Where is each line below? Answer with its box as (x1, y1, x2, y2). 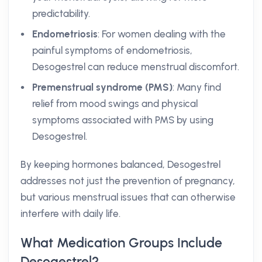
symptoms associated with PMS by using (32, 114, 213, 126)
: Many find (173, 81, 221, 93)
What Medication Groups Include (20, 235, 222, 251)
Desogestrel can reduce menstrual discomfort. (32, 61, 239, 73)
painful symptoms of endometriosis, (32, 44, 192, 56)
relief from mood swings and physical (32, 98, 198, 109)
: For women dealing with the (98, 28, 226, 40)
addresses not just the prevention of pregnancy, (20, 175, 235, 187)
